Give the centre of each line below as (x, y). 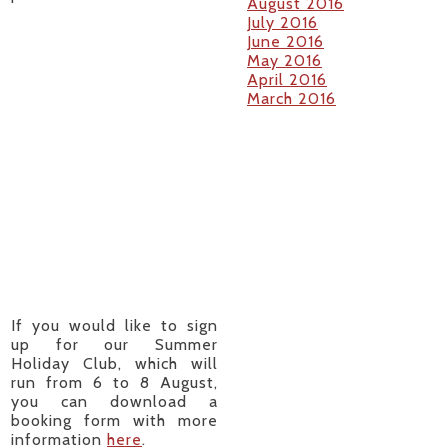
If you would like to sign (114, 326)
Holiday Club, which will (114, 364)
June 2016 (285, 41)
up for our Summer (114, 345)
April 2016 (287, 79)
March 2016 (291, 98)
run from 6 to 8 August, (114, 383)
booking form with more (114, 421)
